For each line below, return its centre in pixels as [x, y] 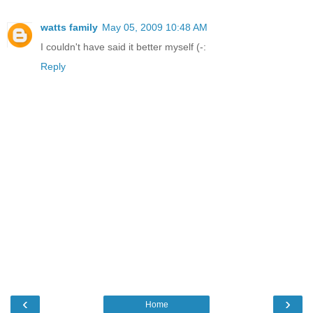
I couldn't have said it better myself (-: [123, 47]
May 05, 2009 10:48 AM [155, 28]
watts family [69, 28]
